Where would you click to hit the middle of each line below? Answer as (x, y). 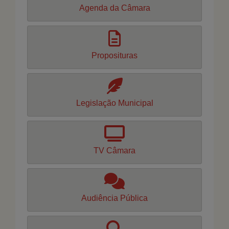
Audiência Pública (114, 198)
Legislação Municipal (114, 103)
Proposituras (114, 55)
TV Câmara (114, 151)
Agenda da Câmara (114, 8)
